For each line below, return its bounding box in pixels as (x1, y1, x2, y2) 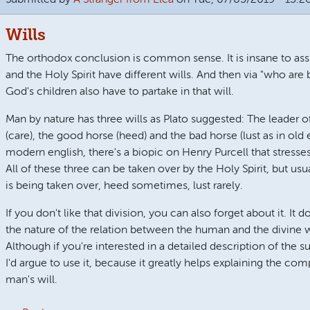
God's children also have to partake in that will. (5, 86, 234, 98)
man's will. (5, 274, 57, 286)
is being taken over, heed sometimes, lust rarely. (5, 180, 243, 192)
